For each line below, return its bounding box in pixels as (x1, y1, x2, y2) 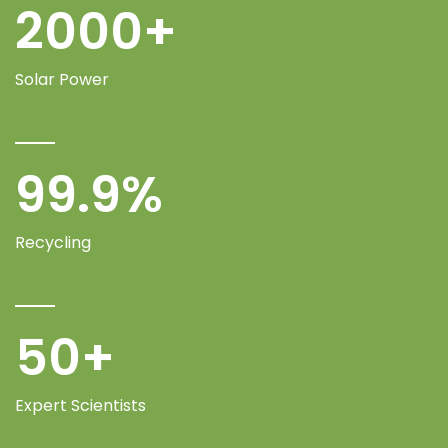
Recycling (15, 230, 91, 254)
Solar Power (15, 67, 109, 91)
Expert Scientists (15, 393, 146, 417)
